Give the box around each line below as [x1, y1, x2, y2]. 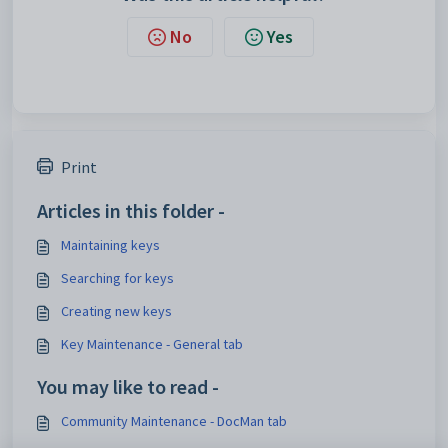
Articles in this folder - [37, 197, 225, 223]
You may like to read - [37, 373, 219, 399]
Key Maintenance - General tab [61, 334, 243, 353]
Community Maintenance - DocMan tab [61, 411, 287, 430]
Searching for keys [61, 268, 174, 287]
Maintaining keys [61, 235, 160, 254]
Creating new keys [61, 301, 172, 320]
